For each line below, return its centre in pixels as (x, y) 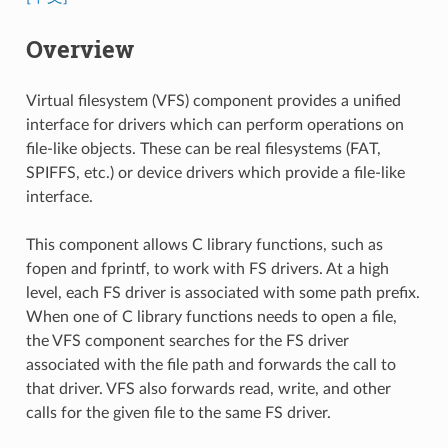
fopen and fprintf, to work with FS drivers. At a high (207, 268)
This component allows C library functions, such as (204, 244)
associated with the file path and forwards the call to (210, 364)
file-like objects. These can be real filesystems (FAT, (203, 148)
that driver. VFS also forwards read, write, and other (208, 388)
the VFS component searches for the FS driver (187, 340)
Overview (79, 48)
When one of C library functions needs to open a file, (211, 316)
